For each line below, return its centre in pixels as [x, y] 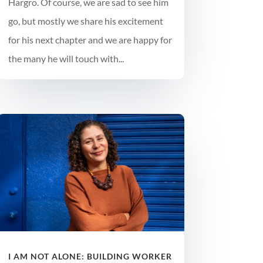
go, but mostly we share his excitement [85, 21]
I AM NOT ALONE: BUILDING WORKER [90, 256]
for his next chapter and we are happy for [90, 40]
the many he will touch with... [66, 59]
